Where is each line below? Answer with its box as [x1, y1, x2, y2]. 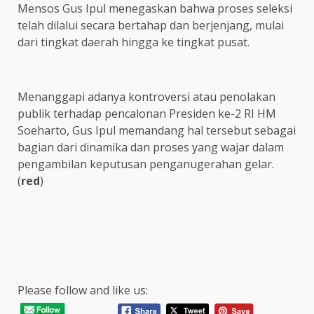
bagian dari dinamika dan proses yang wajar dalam [18, 139, 284, 155]
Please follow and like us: [18, 282, 148, 298]
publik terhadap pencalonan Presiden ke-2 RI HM [18, 105, 276, 121]
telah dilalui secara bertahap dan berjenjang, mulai [18, 17, 284, 33]
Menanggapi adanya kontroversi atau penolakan [18, 88, 275, 104]
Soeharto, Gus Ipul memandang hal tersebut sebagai [18, 122, 296, 138]
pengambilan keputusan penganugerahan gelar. [18, 156, 274, 172]
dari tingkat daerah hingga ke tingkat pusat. [18, 34, 250, 50]
